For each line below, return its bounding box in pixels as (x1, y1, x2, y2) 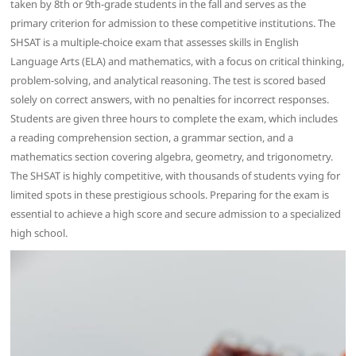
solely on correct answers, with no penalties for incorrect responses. (10, 92, 330, 107)
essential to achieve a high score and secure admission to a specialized (10, 207, 342, 222)
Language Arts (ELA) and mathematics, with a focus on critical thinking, (10, 54, 345, 69)
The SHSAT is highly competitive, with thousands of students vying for (10, 168, 341, 184)
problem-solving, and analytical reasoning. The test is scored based (10, 73, 327, 88)
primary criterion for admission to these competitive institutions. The (10, 16, 336, 31)
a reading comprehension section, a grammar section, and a (10, 130, 294, 145)
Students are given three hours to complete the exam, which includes (10, 111, 339, 126)
